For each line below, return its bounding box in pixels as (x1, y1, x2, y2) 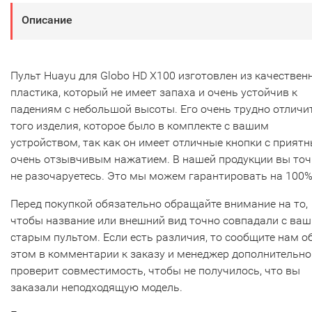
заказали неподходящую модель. (10, 281, 182, 295)
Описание (22, 13, 72, 27)
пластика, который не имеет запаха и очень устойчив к (10, 86, 297, 100)
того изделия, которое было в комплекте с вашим (10, 119, 269, 133)
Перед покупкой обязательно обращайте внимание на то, (10, 197, 308, 211)
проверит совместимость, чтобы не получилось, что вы (10, 264, 300, 278)
